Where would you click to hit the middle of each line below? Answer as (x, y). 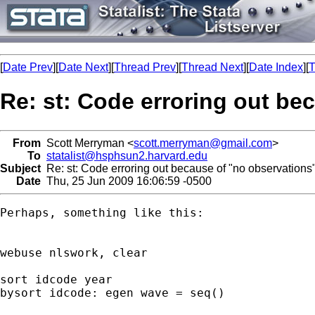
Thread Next (212, 67)
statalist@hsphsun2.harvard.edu (127, 155)
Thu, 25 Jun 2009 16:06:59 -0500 (126, 181)
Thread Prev (145, 67)
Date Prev (28, 67)
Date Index (276, 67)
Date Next (83, 67)
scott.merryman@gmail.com (203, 143)
